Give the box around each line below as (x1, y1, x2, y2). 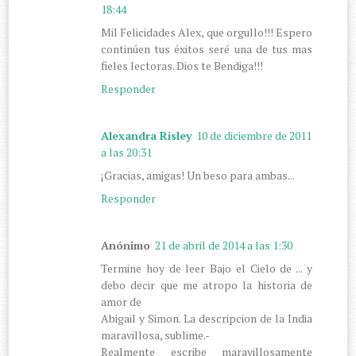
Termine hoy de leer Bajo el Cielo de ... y (101, 260, 312, 276)
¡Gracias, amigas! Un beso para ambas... (101, 167, 296, 183)
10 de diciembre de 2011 (196, 127, 312, 143)
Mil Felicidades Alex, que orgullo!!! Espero (101, 24, 312, 40)
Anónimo (101, 237, 151, 253)
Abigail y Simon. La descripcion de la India (101, 310, 312, 326)
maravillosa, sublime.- (101, 327, 211, 342)
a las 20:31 (101, 144, 153, 160)
